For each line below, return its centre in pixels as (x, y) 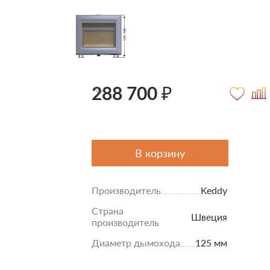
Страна (108, 211)
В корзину (160, 153)
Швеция (209, 216)
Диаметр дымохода (136, 243)
